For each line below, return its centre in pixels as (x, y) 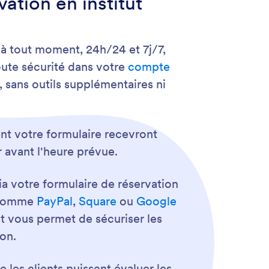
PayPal (54, 201)
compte (149, 67)
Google (156, 201)
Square (97, 201)
